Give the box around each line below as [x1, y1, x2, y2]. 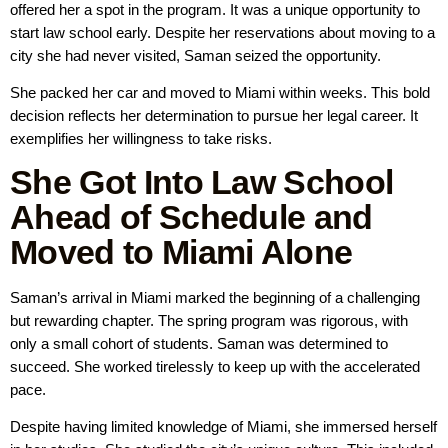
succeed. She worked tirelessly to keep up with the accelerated [10, 357, 420, 375]
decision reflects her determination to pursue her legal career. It [10, 107, 418, 125]
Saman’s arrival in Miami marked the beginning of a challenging [10, 288, 420, 306]
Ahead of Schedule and [10, 197, 373, 236]
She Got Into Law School [10, 162, 394, 201]
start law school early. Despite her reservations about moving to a [10, 24, 435, 42]
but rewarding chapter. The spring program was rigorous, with [10, 311, 408, 329]
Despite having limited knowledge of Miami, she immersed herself [10, 418, 437, 436]
